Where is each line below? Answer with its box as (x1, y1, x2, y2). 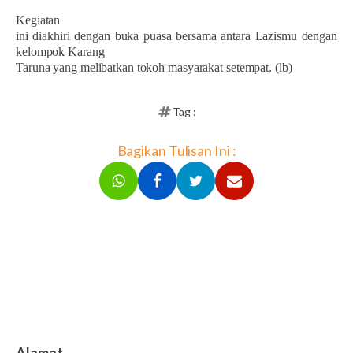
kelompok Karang (16, 44, 105, 58)
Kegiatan (16, 13, 61, 27)
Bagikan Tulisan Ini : (117, 141, 236, 159)
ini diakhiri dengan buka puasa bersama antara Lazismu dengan (16, 28, 337, 43)
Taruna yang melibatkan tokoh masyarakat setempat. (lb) (16, 60, 292, 74)
